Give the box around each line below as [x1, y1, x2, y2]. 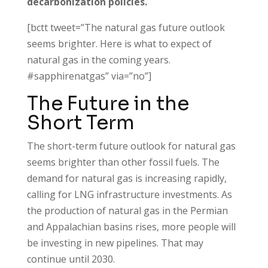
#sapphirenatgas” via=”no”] [26, 69, 151, 83]
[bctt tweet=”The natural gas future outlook [26, 20, 225, 34]
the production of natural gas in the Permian [26, 203, 228, 217]
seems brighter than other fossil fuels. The [26, 155, 220, 169]
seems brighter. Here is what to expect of [26, 36, 212, 50]
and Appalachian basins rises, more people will [26, 220, 236, 233]
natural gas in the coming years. [26, 53, 170, 66]
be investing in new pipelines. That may [26, 236, 203, 249]
